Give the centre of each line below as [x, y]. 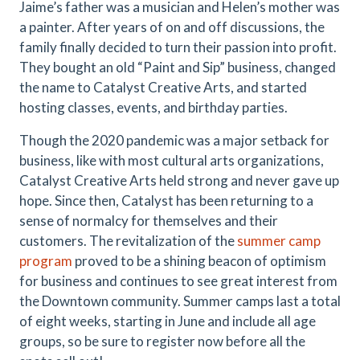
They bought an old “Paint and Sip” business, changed [178, 67]
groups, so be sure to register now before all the [162, 341]
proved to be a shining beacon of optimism [199, 261]
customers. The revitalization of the [128, 241]
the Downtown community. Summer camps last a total [180, 301]
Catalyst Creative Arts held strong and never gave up [179, 180]
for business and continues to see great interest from [178, 281]
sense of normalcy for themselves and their [149, 221]
